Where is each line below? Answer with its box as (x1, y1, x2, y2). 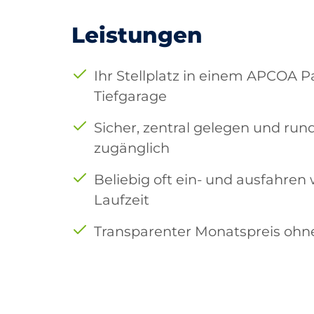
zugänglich (94, 139, 170, 156)
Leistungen (71, 22, 203, 48)
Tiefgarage (94, 88, 167, 104)
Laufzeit (94, 191, 149, 208)
